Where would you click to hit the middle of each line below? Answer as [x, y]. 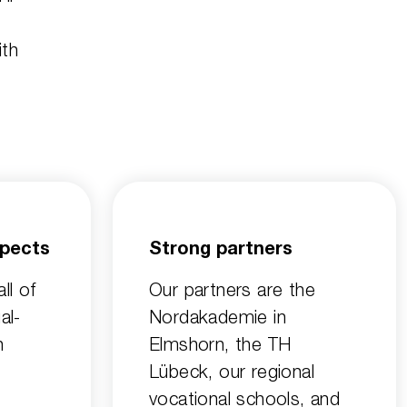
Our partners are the [232, 290]
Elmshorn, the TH [220, 344]
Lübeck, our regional [232, 372]
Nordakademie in [218, 317]
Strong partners [221, 251]
